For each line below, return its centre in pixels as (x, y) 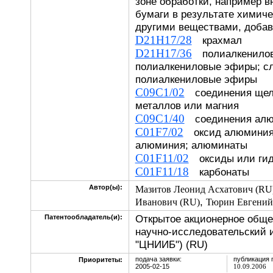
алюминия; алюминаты (196, 145)
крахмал (217, 40)
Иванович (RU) (167, 202)
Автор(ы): (105, 187)
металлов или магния (192, 105)
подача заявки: (158, 259)
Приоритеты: (100, 260)
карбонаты (224, 172)
